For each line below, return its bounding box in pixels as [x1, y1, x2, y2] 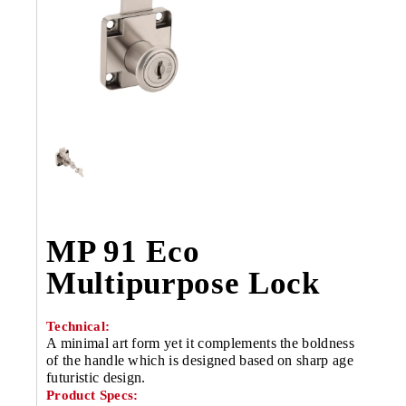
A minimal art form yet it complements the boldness [46, 335, 355, 352]
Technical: [46, 319, 111, 334]
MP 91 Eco [46, 234, 200, 270]
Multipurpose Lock [46, 266, 320, 302]
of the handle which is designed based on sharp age [46, 353, 354, 369]
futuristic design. [46, 370, 146, 386]
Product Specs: [46, 388, 139, 403]
